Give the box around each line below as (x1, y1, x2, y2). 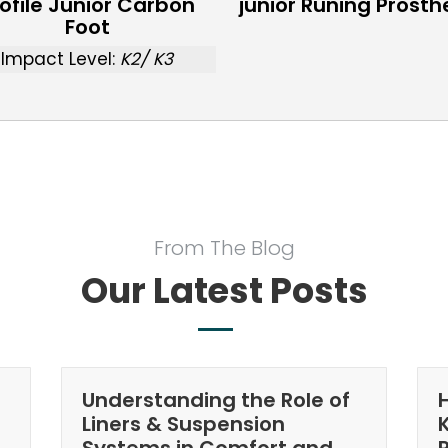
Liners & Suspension (81, 410, 285, 438)
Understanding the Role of (81, 386, 350, 414)
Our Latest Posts (80, 266, 368, 315)
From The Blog (153, 234, 295, 262)
